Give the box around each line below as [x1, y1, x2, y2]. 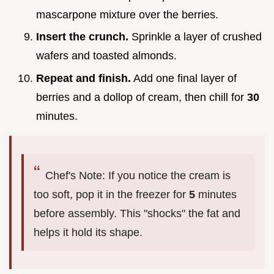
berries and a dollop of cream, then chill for [36, 91, 247, 103]
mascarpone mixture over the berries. [36, 8, 218, 21]
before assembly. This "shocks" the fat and [34, 207, 240, 220]
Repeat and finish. [36, 72, 131, 84]
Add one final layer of [131, 72, 237, 84]
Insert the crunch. [36, 31, 128, 43]
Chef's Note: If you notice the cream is [45, 169, 231, 182]
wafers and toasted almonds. [36, 50, 177, 62]
